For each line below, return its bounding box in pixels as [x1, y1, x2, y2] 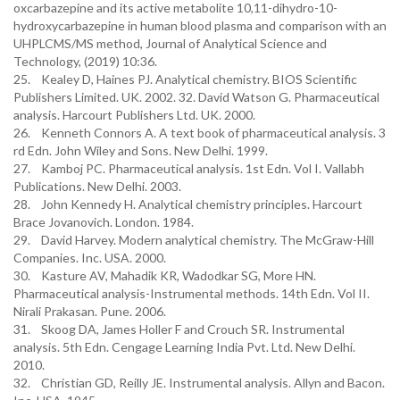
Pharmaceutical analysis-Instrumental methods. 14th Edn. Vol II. [13, 286, 370, 301]
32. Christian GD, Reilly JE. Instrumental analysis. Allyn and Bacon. [13, 375, 385, 390]
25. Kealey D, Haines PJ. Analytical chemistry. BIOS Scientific [13, 71, 357, 87]
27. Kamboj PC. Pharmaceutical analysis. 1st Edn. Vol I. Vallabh [13, 161, 364, 176]
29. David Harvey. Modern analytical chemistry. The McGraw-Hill [13, 232, 374, 247]
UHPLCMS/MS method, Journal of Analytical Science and [13, 36, 327, 51]
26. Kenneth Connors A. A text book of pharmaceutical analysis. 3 [13, 125, 386, 140]
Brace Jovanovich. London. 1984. [13, 214, 194, 229]
